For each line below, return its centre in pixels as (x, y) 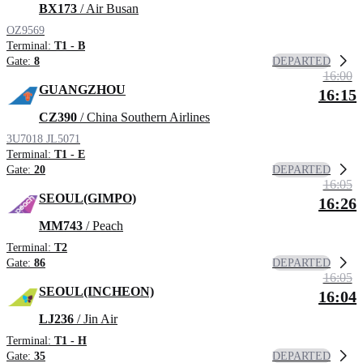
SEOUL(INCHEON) (96, 292)
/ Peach (103, 226)
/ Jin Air (96, 319)
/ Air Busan (108, 9)
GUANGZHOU (82, 90)
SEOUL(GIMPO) (88, 199)
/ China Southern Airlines (143, 117)
